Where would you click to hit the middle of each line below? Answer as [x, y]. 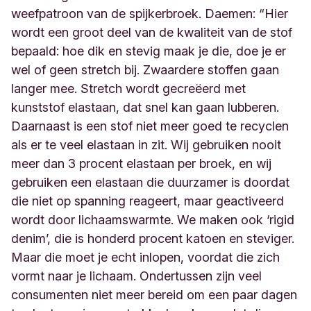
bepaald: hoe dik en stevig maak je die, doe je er [149, 51]
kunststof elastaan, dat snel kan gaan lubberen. [145, 107]
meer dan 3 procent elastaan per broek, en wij [141, 163]
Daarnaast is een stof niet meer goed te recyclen [150, 126]
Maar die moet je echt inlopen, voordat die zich [145, 257]
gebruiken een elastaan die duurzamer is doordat [150, 182]
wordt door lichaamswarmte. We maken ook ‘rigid [153, 219]
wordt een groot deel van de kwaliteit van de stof [152, 32]
